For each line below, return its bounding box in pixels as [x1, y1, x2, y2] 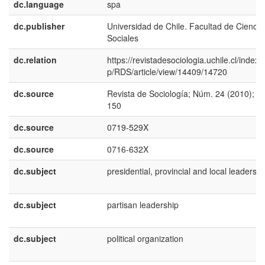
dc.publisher [14, 20, 64, 32]
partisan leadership [107, 199, 179, 211]
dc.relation [14, 54, 57, 66]
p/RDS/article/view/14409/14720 [107, 66, 227, 77]
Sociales [107, 32, 138, 44]
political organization [107, 232, 183, 244]
